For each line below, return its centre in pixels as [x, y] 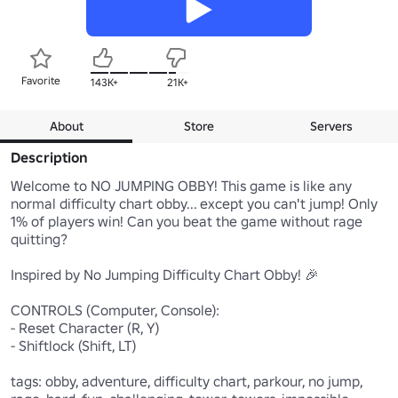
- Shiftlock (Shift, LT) [73, 345]
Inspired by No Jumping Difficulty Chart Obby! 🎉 [165, 274]
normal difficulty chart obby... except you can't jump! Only [194, 203]
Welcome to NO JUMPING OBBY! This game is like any [181, 185]
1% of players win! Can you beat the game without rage [187, 221]
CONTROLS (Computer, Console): [115, 310]
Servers [332, 126]
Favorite [41, 80]
